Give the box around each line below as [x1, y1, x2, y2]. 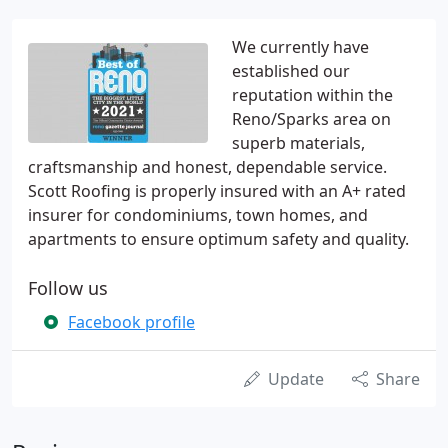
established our [232, 60, 350, 82]
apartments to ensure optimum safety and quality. [28, 228, 409, 250]
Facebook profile [68, 311, 195, 333]
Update [268, 368, 324, 390]
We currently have [232, 36, 369, 58]
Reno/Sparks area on [232, 108, 391, 130]
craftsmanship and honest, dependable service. [28, 156, 387, 178]
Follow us [28, 276, 108, 300]
